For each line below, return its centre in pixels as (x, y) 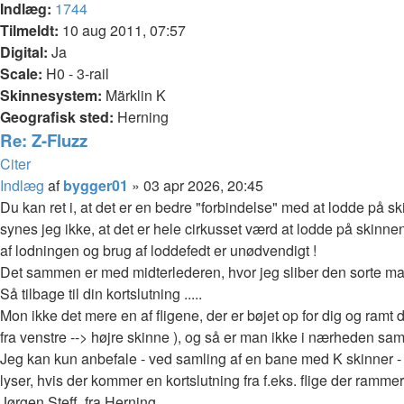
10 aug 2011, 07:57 (122, 30)
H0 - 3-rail (76, 73)
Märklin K (134, 95)
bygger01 (96, 185)
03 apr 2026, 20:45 (203, 185)
